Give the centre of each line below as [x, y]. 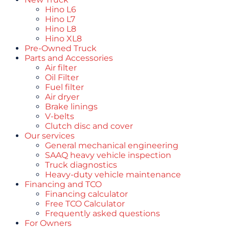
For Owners [48, 223]
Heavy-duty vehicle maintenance [113, 174]
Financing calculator [86, 194]
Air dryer [62, 97]
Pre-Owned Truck [61, 48]
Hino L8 [61, 29]
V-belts [60, 116]
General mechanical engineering [112, 145]
